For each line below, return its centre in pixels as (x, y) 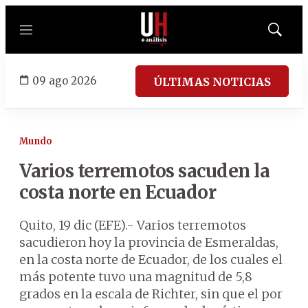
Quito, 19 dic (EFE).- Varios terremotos (133, 225)
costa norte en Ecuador (118, 192)
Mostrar (289, 34)
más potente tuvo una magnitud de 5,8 (136, 277)
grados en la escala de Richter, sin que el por (151, 294)
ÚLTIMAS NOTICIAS (212, 81)
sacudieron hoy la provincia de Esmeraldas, (149, 242)
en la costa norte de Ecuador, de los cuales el (151, 260)
